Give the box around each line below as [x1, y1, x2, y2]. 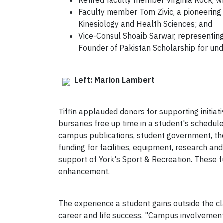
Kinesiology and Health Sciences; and [78, 19, 212, 29]
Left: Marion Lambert [74, 75, 155, 85]
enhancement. [58, 166, 110, 177]
